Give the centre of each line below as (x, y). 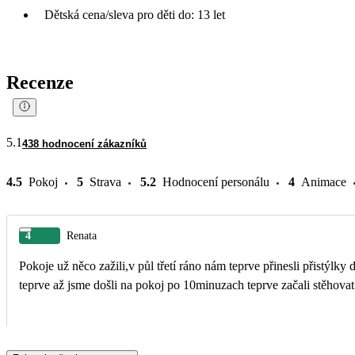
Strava (105, 181)
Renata (82, 235)
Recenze (40, 82)
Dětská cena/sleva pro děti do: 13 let (135, 14)
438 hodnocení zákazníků (84, 143)
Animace (324, 181)
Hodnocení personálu (216, 181)
